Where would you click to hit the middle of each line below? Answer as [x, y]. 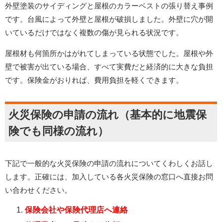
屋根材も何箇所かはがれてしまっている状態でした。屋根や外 [109, 54]
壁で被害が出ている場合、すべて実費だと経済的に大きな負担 [109, 67]
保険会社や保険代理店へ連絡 [76, 210]
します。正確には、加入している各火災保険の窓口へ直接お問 [109, 177]
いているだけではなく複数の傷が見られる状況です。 [94, 33]
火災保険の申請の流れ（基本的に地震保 [108, 115]
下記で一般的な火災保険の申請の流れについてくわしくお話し [109, 164]
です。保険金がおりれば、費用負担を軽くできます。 [94, 80]
